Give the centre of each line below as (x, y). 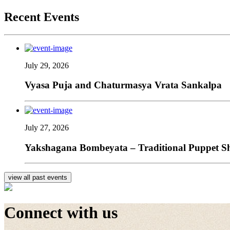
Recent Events (42, 17)
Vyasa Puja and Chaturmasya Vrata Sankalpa (123, 85)
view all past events (38, 178)
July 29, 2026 (47, 65)
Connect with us (61, 212)
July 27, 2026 (47, 127)
